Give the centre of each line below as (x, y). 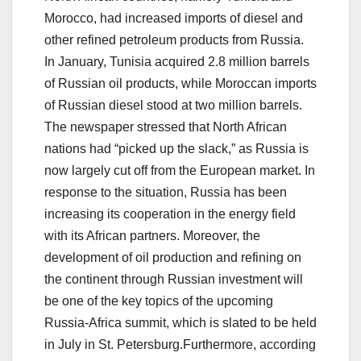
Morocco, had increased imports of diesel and (174, 19)
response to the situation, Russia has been (166, 193)
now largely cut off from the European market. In (180, 171)
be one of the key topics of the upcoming (159, 301)
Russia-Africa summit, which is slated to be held (180, 323)
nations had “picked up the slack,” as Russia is (176, 149)
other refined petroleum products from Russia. (174, 40)
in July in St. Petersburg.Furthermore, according (180, 345)
